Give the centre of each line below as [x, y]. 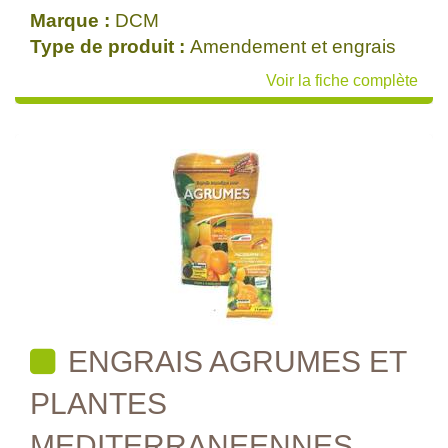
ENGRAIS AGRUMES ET [233, 361]
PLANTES [98, 403]
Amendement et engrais [293, 46]
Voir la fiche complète [342, 80]
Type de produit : [110, 46]
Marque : [72, 20]
